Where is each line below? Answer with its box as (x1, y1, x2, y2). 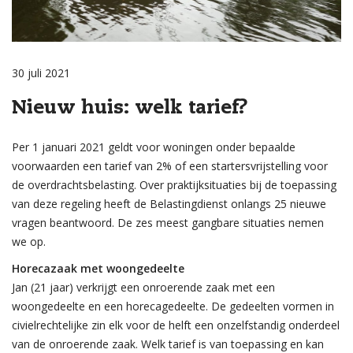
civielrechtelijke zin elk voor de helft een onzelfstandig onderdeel (12, 318, 340, 333)
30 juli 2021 (12, 65, 70, 80)
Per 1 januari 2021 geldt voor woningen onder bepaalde (12, 139, 295, 154)
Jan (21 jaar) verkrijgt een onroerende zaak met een (12, 280, 275, 295)
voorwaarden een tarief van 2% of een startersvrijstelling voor (12, 158, 328, 173)
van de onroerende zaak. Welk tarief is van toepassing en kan (12, 336, 324, 351)
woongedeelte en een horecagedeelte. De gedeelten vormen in (12, 299, 334, 314)
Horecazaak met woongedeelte (12, 261, 184, 276)
